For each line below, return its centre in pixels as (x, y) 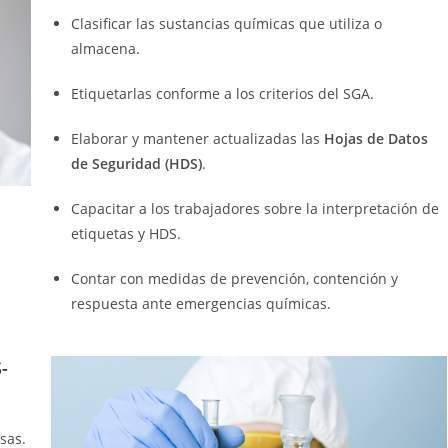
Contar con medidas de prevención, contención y (234, 279)
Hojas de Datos (375, 139)
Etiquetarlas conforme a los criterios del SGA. (222, 94)
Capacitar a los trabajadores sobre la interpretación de (254, 209)
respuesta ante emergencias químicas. (200, 304)
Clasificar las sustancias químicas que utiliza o (226, 24)
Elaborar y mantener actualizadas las (197, 139)
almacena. (105, 49)
